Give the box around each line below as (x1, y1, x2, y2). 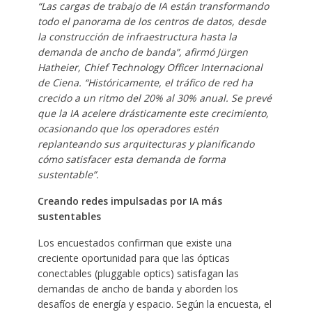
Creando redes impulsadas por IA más (37, 194, 222, 208)
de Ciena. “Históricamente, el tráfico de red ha (37, 75, 253, 89)
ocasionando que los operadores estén (37, 121, 219, 135)
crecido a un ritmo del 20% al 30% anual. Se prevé (37, 91, 272, 104)
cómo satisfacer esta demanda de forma (37, 152, 226, 166)
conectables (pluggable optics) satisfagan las (37, 266, 239, 280)
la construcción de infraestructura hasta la (37, 29, 237, 43)
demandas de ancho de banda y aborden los (37, 281, 238, 295)
